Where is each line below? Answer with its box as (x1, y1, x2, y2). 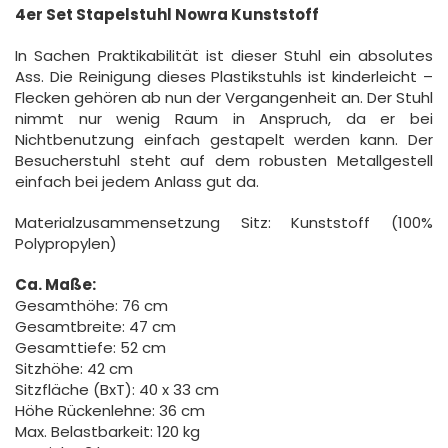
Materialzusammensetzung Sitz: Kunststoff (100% (15, 212, 433, 234)
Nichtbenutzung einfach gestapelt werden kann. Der (15, 129, 433, 151)
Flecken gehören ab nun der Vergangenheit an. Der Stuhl (15, 87, 433, 109)
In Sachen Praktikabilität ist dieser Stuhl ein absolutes (15, 45, 433, 67)
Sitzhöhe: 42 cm (15, 358, 133, 380)
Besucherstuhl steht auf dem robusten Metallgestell (15, 150, 433, 172)
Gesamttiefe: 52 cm (15, 337, 166, 359)
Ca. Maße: (15, 274, 96, 296)
